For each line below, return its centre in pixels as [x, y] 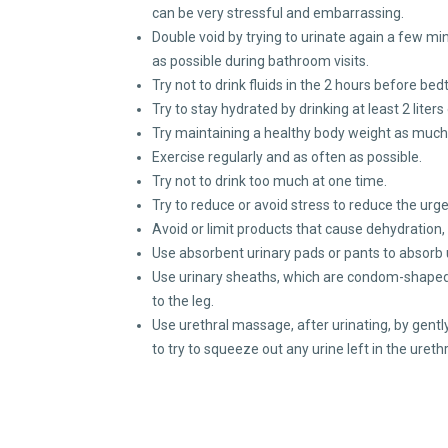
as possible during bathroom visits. [260, 61]
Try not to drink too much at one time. [269, 181]
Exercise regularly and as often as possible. [287, 157]
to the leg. [183, 301]
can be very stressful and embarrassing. [278, 13]
